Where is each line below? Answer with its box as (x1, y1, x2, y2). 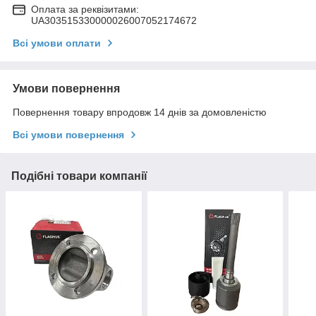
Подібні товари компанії (11, 170, 147, 183)
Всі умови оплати (13, 37, 101, 49)
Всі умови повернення (13, 129, 124, 141)
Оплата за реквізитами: (31, 4, 139, 16)
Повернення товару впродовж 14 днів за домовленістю (13, 107, 267, 119)
